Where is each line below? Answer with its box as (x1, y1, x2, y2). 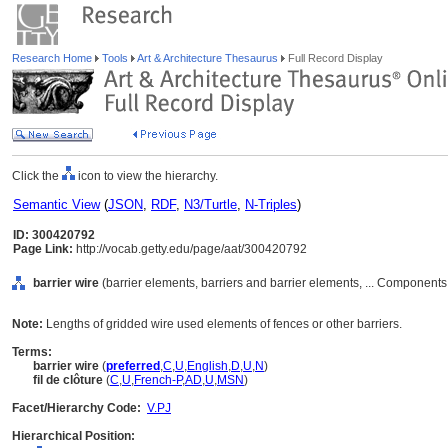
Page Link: (13, 242, 73, 256)
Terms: (12, 345, 52, 359)
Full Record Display (285, 52, 383, 64)
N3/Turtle (184, 197, 237, 212)
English (187, 359, 228, 373)
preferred (106, 359, 160, 373)
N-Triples (245, 197, 297, 212)
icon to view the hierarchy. (75, 169, 218, 183)
